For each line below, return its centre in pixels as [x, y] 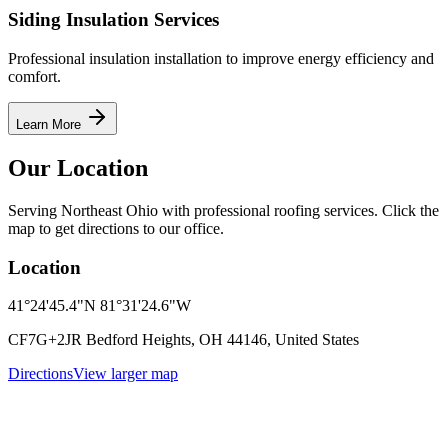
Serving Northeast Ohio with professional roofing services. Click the [223, 210]
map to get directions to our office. [116, 228]
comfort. [34, 77]
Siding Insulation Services [113, 20]
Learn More [50, 125]
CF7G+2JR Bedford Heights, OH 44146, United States [183, 340]
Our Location [78, 168]
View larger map [125, 374]
